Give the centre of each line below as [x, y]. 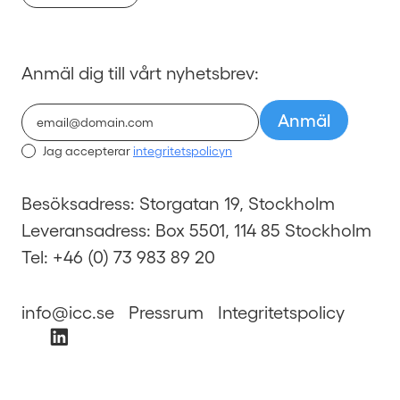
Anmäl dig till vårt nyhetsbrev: [140, 72]
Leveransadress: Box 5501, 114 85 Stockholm [196, 230]
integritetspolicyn [183, 150]
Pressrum [166, 312]
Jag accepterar [88, 150]
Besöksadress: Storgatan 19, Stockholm [178, 203]
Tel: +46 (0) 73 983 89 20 [118, 257]
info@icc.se [68, 312]
